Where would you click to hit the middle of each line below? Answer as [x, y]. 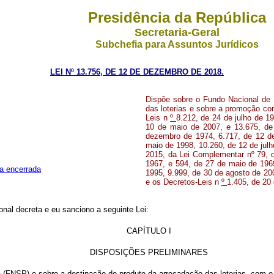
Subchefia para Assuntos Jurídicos [177, 44]
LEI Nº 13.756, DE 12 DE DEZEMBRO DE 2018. [137, 72]
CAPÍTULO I [149, 231]
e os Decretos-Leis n [183, 182]
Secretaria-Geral [177, 32]
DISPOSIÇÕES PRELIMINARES [149, 252]
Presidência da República [177, 17]
